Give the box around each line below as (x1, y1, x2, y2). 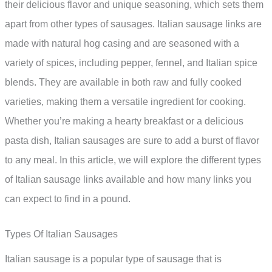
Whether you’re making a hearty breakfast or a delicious (5, 116, 243, 127)
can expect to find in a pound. (5, 194, 131, 205)
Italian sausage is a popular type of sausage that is (5, 253, 222, 264)
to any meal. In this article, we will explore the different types (5, 155, 261, 166)
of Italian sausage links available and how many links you (5, 174, 251, 185)
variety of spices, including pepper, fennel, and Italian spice (5, 58, 257, 69)
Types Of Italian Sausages (5, 228, 118, 239)
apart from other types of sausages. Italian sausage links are (5, 19, 262, 30)
